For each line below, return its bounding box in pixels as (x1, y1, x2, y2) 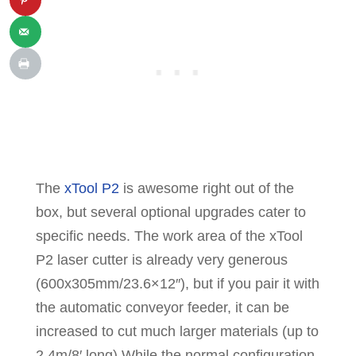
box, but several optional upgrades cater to (35, 204, 306, 221)
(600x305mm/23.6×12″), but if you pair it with (35, 276, 319, 292)
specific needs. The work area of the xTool (35, 228, 303, 245)
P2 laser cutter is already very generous (35, 252, 288, 269)
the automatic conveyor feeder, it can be (35, 300, 289, 316)
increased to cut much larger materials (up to (35, 323, 319, 340)
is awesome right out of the (118, 180, 294, 197)
